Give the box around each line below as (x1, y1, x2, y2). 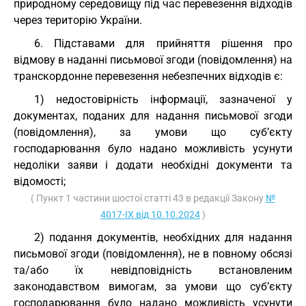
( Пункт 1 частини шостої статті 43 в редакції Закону (31, 193, 266, 204)
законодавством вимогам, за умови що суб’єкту (14, 280, 292, 293)
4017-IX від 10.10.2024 (100, 209, 200, 220)
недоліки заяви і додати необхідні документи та (14, 158, 292, 171)
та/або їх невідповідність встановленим (14, 264, 292, 277)
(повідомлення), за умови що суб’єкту (14, 126, 292, 139)
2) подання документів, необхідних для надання (34, 231, 292, 244)
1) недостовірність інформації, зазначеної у (34, 93, 292, 106)
